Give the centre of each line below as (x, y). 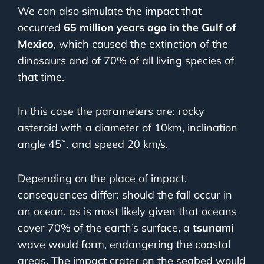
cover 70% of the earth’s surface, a (105, 228)
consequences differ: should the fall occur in (125, 195)
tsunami (213, 228)
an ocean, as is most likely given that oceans (127, 212)
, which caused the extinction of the (141, 44)
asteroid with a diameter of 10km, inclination (128, 128)
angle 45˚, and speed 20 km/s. (93, 144)
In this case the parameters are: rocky (111, 111)
